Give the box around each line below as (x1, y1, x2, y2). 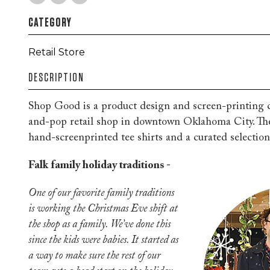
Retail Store (28, 46, 85, 58)
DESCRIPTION (28, 70, 84, 84)
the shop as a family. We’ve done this (28, 219, 171, 230)
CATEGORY (28, 15, 72, 30)
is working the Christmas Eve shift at (28, 204, 178, 215)
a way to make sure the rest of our (28, 251, 160, 262)
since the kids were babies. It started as (28, 235, 178, 246)
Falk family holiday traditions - (28, 160, 171, 171)
